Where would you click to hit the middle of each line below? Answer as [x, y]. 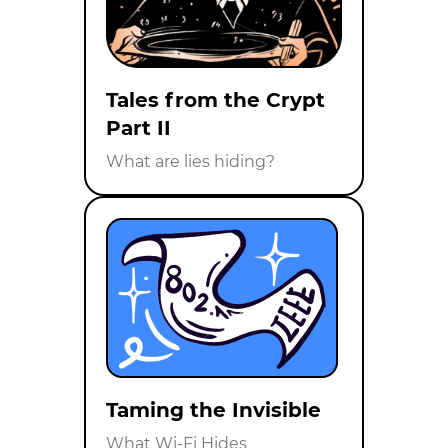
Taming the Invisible [213, 410]
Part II [138, 128]
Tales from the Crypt [215, 100]
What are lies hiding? [190, 162]
